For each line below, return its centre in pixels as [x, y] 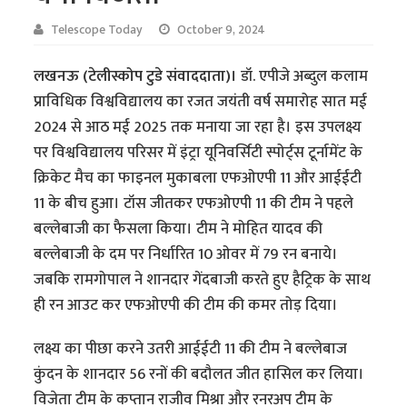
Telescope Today [97, 30]
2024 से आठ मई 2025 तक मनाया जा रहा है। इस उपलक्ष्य [198, 127]
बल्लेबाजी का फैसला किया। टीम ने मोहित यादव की [179, 228]
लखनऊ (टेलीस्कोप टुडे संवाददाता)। [138, 76]
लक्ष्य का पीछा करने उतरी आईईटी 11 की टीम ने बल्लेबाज [191, 348]
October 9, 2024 [222, 30]
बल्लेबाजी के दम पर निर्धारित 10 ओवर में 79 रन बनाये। [186, 254]
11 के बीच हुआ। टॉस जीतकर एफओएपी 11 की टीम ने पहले [194, 203]
